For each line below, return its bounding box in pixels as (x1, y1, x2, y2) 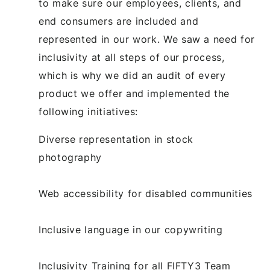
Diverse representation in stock (39, 133, 193, 145)
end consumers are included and (39, 14, 199, 27)
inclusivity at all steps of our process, (39, 51, 225, 63)
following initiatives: (39, 105, 139, 118)
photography (39, 151, 102, 163)
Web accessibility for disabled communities (39, 187, 253, 199)
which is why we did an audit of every (39, 69, 226, 81)
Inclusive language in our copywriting (39, 223, 223, 236)
